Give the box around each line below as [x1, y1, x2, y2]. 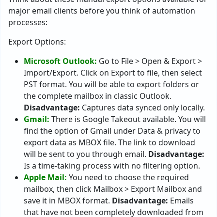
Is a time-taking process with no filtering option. [24, 160, 200, 171]
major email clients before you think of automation [8, 5, 195, 16]
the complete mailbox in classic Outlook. [24, 91, 171, 101]
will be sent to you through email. [24, 149, 148, 159]
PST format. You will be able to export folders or [24, 79, 199, 90]
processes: [8, 17, 47, 28]
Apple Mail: [24, 172, 67, 183]
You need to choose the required [67, 172, 189, 183]
